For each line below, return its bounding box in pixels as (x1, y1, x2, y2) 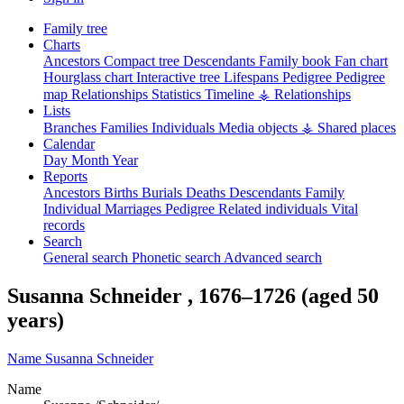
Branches (43, 119, 100, 135)
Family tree (43, 20, 107, 36)
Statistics (151, 86, 205, 102)
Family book (259, 52, 335, 69)
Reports (43, 168, 87, 184)
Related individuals (218, 200, 331, 216)
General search (43, 249, 132, 265)
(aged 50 (296, 283, 379, 308)
